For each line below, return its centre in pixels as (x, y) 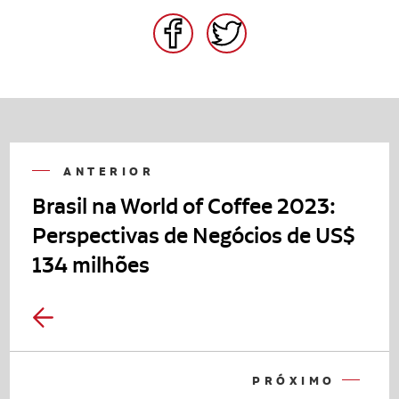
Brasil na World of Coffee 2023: (184, 205)
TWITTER (254, 23)
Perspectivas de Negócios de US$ (194, 235)
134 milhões (91, 264)
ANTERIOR (106, 171)
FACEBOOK (206, 23)
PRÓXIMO (297, 380)
